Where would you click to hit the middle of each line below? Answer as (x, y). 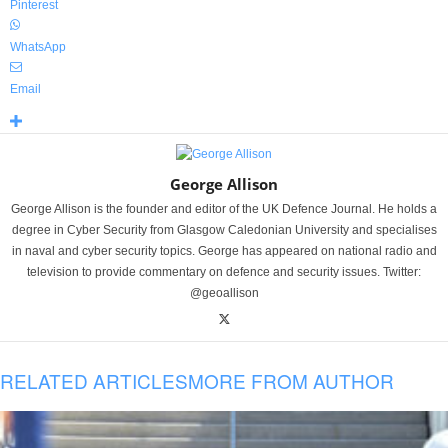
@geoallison (224, 293)
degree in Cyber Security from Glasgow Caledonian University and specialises (224, 230)
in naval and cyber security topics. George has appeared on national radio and (224, 251)
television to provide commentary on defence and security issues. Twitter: (224, 272)
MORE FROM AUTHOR (291, 381)
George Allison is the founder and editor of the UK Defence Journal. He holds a (224, 209)
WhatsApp (38, 47)
